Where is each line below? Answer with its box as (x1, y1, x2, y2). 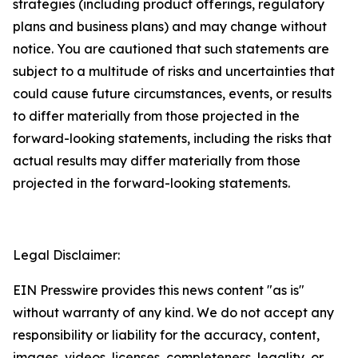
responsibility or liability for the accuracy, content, (13, 327, 320, 343)
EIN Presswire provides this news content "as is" (13, 282, 304, 298)
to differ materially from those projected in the (13, 108, 300, 124)
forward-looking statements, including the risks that (13, 130, 332, 146)
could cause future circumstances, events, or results (13, 86, 332, 101)
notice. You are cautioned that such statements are (13, 41, 329, 57)
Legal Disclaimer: (13, 247, 120, 263)
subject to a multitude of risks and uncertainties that (13, 63, 335, 79)
